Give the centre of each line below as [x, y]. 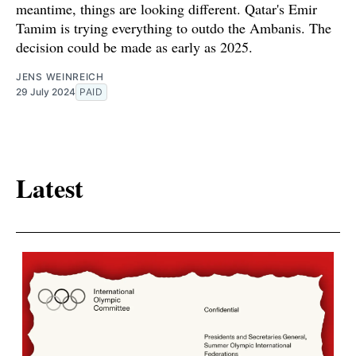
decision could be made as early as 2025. [134, 46]
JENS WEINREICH [60, 76]
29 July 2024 [46, 91]
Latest [50, 188]
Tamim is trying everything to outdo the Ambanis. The [174, 27]
